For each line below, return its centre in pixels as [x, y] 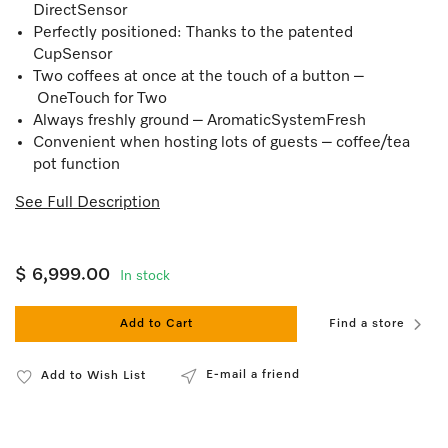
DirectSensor [80, 11]
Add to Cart [156, 324]
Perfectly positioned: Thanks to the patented [193, 33]
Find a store [367, 324]
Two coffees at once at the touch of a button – [198, 77]
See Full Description [87, 203]
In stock [145, 276]
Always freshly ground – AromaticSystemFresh [199, 121]
